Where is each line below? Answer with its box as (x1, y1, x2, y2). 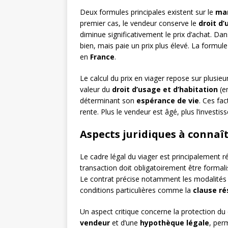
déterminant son (80, 96, 136, 106)
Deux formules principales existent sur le (80, 7, 215, 17)
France (90, 52, 115, 62)
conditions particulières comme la (80, 185, 193, 195)
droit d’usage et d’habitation (112, 84, 218, 95)
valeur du (80, 84, 112, 95)
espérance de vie (136, 96, 199, 106)
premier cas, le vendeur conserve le (80, 18, 198, 28)
